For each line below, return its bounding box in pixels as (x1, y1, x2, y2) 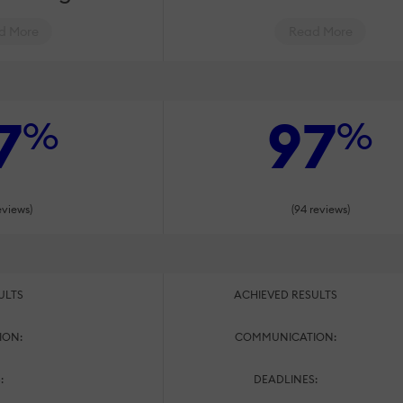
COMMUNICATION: (234, 329, 339, 344)
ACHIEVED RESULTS (233, 287, 340, 301)
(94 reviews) (291, 201, 350, 216)
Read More (288, 22, 353, 40)
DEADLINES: (253, 372, 320, 386)
